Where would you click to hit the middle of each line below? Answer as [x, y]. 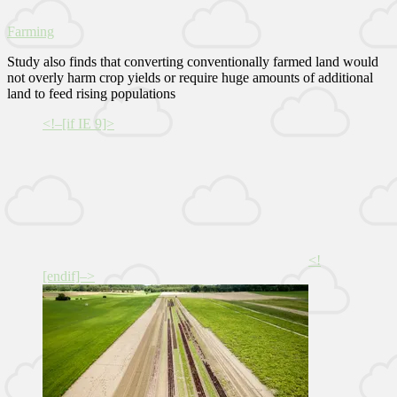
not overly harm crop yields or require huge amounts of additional [190, 77]
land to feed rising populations [91, 93]
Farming [31, 31]
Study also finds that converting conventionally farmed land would [193, 61]
